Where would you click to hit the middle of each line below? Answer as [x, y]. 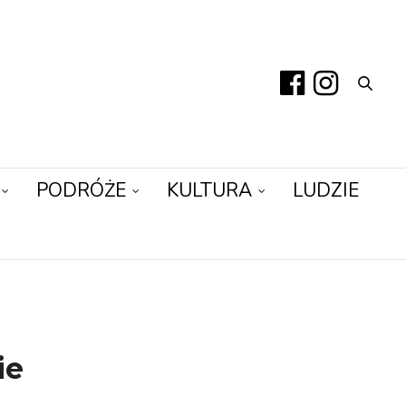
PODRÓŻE [81, 191]
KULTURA [209, 191]
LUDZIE [325, 191]
